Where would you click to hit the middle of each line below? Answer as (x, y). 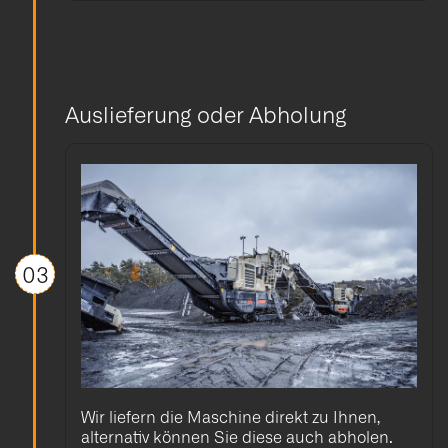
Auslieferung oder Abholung (206, 113)
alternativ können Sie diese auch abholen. (237, 435)
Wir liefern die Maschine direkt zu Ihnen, (230, 415)
